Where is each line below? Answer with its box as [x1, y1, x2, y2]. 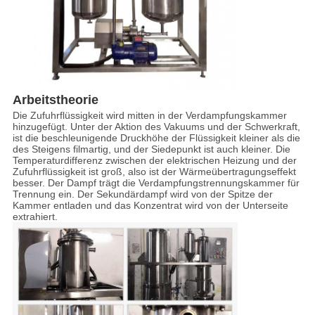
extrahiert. [12, 210, 58, 222]
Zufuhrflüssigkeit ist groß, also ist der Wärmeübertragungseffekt [12, 165, 296, 177]
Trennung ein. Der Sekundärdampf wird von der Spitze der [12, 188, 273, 200]
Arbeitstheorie [12, 92, 98, 107]
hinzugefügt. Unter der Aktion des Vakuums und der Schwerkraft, [12, 120, 300, 132]
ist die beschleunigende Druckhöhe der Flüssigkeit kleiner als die [12, 131, 300, 143]
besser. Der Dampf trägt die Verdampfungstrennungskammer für [12, 176, 300, 188]
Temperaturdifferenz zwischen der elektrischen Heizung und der [12, 154, 297, 166]
